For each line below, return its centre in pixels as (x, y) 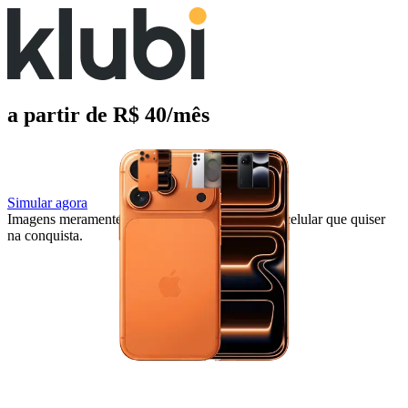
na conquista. (45, 236)
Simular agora (47, 203)
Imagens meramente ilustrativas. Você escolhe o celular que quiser (196, 219)
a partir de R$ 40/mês (108, 115)
